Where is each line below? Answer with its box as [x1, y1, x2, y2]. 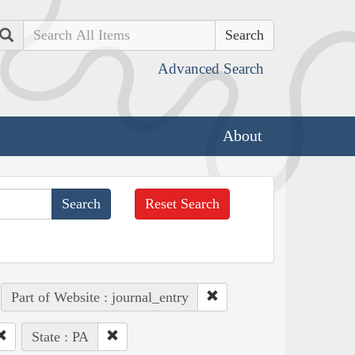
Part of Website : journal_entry [10, 288, 189, 305]
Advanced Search [158, 60, 264, 77]
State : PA [31, 328, 89, 345]
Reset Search [145, 195, 220, 212]
